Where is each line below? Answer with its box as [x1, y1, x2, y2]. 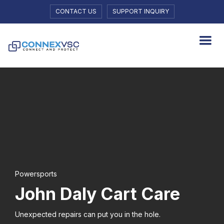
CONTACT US [55, 7, 96, 15]
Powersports [15, 169, 57, 178]
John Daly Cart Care [15, 183, 180, 204]
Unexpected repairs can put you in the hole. [15, 209, 160, 218]
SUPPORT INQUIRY [112, 7, 169, 15]
